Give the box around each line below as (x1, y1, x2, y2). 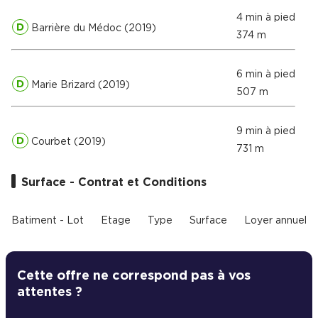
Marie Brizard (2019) (28, 79, 130, 90)
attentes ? (17, 286, 82, 299)
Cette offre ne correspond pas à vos (17, 270, 251, 283)
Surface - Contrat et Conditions (21, 177, 207, 188)
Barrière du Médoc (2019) (28, 23, 156, 33)
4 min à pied (236, 13, 295, 23)
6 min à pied (236, 70, 295, 79)
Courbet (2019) (28, 136, 106, 147)
